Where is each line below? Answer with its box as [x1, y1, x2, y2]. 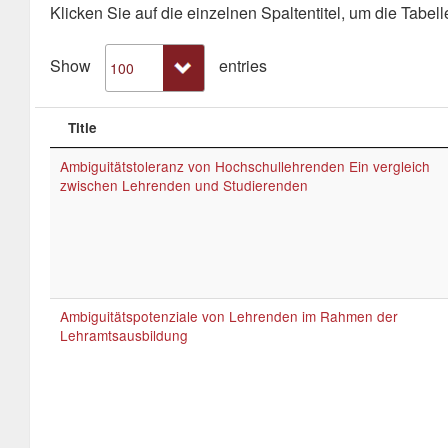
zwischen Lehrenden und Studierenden [60, 175, 308, 195]
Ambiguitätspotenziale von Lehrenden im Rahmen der [60, 306, 398, 326]
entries [215, 54, 267, 78]
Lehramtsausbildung [60, 325, 188, 345]
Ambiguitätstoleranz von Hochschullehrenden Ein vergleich [60, 156, 430, 176]
